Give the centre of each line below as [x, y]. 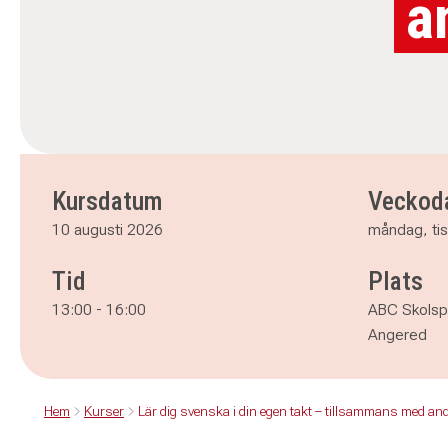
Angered [397, 334]
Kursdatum [107, 201]
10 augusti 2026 [107, 229]
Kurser [104, 411]
